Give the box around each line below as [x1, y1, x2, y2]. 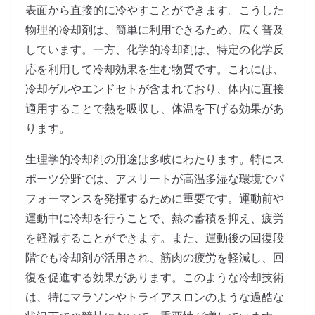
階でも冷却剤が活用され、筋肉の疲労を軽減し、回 [25, 250, 284, 266]
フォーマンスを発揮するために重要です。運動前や [25, 191, 284, 207]
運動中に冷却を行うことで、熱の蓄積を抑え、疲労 [25, 210, 284, 226]
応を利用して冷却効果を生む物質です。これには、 [25, 61, 284, 77]
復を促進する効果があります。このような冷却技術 [25, 269, 284, 285]
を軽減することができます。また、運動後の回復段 [25, 230, 284, 246]
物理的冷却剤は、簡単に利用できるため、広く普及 [25, 22, 284, 38]
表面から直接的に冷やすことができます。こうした [25, 2, 284, 18]
